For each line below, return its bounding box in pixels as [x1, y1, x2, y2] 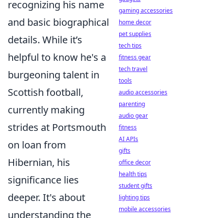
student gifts [119, 182, 152, 190]
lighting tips [119, 193, 150, 201]
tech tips [119, 41, 142, 50]
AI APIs [119, 135, 138, 143]
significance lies [8, 173, 79, 187]
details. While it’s [8, 33, 82, 47]
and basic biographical [8, 16, 109, 29]
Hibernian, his [8, 156, 70, 169]
